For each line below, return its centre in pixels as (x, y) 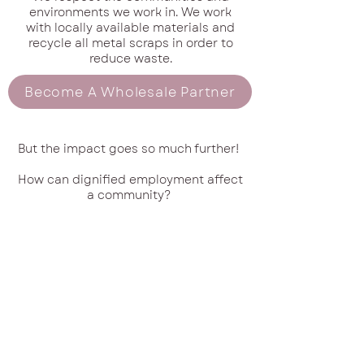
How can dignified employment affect (130, 180)
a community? (130, 195)
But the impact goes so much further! (130, 149)
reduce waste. (130, 59)
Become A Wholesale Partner (130, 92)
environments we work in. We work (130, 13)
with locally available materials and (130, 28)
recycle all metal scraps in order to (130, 43)
